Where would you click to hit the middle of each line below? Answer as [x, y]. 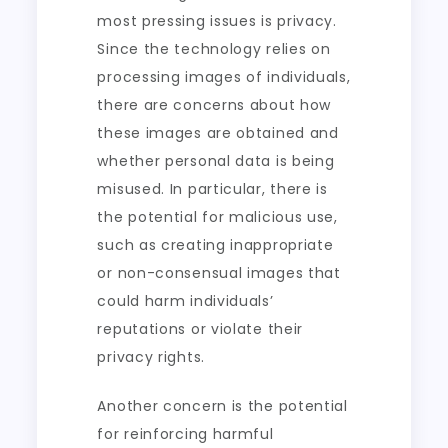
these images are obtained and [218, 133]
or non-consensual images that [219, 273]
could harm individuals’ [185, 301]
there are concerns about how [214, 105]
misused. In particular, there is [212, 189]
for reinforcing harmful [185, 434]
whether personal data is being [216, 161]
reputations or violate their [200, 329]
